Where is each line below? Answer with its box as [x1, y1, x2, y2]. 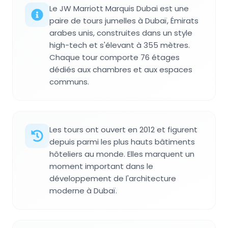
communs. [49, 76, 89, 87]
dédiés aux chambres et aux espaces [49, 64, 192, 75]
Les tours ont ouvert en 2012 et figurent [49, 124, 197, 135]
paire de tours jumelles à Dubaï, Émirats [49, 15, 198, 26]
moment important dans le [49, 161, 153, 172]
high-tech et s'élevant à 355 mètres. [49, 40, 190, 50]
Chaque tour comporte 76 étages [49, 52, 180, 63]
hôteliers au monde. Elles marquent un [49, 149, 194, 159]
